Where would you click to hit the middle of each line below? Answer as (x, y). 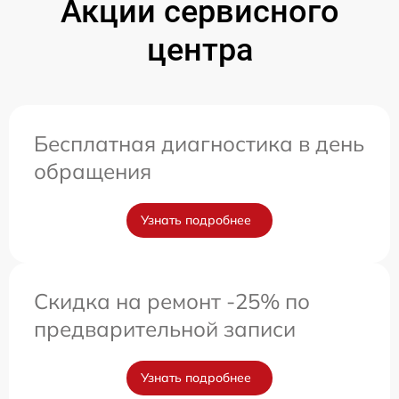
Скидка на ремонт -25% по (172, 301)
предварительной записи (165, 329)
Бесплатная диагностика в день (199, 143)
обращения (93, 171)
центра (199, 50)
